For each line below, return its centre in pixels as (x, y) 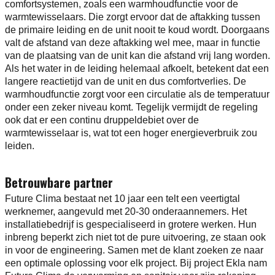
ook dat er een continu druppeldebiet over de (102, 120)
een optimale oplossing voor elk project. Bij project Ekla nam (136, 263)
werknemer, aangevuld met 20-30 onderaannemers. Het (126, 212)
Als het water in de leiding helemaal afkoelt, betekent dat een (137, 69)
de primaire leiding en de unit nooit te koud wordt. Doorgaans (137, 30)
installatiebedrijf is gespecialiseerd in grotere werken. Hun (131, 225)
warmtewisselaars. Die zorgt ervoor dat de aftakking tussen (133, 17)
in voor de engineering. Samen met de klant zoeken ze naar (134, 250)
